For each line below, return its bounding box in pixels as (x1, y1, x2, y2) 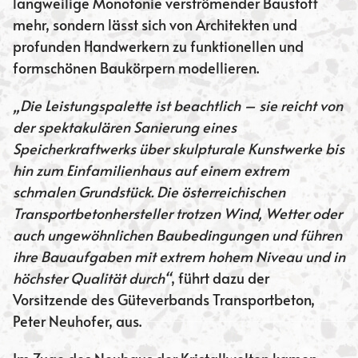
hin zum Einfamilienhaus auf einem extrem (13, 160, 289, 181)
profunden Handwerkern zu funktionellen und (13, 36, 304, 57)
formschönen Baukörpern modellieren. (13, 58, 259, 78)
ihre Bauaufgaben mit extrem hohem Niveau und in (13, 246, 345, 267)
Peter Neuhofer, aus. (13, 311, 141, 332)
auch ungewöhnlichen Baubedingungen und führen (13, 225, 342, 245)
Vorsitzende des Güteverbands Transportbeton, (13, 289, 315, 310)
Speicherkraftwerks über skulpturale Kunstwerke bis (13, 138, 344, 159)
